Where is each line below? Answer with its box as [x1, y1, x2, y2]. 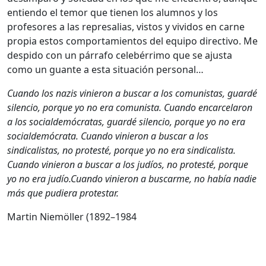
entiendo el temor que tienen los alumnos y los [7, 5, 218, 19]
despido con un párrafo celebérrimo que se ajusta [7, 48, 232, 62]
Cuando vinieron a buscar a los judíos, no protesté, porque [7, 157, 248, 171]
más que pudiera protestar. [7, 186, 119, 199]
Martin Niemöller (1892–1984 [7, 210, 137, 223]
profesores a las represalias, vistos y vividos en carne [7, 20, 245, 33]
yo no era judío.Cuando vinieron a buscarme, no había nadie [7, 172, 256, 185]
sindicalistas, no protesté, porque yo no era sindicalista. [7, 143, 236, 157]
